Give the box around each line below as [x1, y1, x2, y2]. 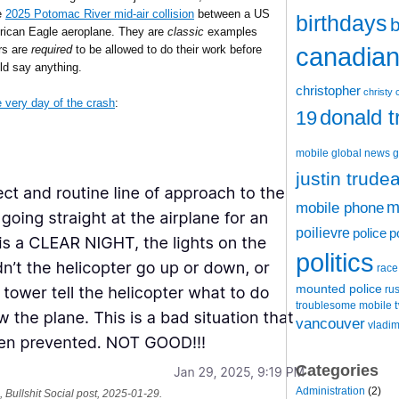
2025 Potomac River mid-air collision [5, 7, 194, 20]
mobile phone [296, 199, 384, 216]
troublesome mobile [296, 298, 392, 311]
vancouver [296, 314, 365, 332]
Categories [296, 361, 379, 379]
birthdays [296, 10, 387, 36]
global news [331, 146, 390, 159]
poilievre [296, 224, 350, 240]
